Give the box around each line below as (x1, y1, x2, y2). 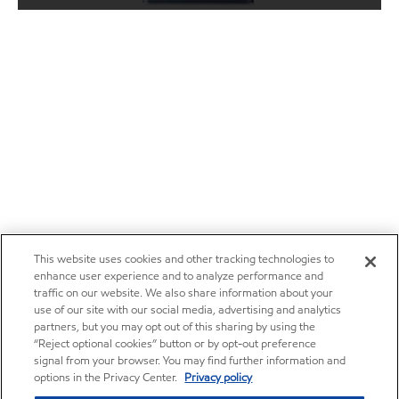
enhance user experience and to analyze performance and (34, 268, 324, 284)
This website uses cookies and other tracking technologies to (34, 251, 335, 267)
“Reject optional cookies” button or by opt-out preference (34, 336, 317, 352)
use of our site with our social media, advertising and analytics (34, 302, 342, 318)
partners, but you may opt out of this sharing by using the (34, 319, 316, 335)
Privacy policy (184, 370, 253, 386)
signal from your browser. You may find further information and (34, 353, 346, 369)
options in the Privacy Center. (34, 370, 181, 386)
